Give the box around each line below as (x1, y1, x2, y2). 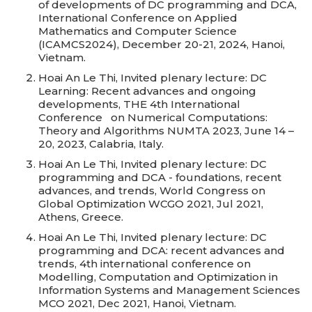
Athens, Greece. (38, 210, 123, 224)
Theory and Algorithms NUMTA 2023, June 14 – (38, 124, 294, 137)
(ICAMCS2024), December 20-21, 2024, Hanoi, (38, 38, 285, 51)
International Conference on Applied (38, 11, 237, 24)
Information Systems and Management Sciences (38, 283, 300, 297)
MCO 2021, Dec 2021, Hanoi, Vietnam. (38, 297, 236, 310)
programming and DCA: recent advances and (38, 244, 285, 257)
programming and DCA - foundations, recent (38, 171, 281, 184)
